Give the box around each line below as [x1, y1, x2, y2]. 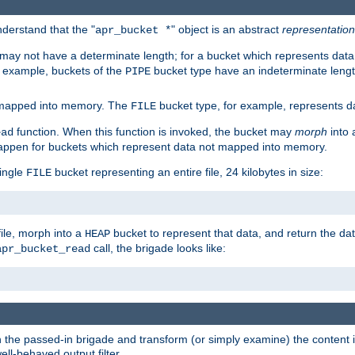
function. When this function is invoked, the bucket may [13, 124, 295, 138]
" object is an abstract [171, 22, 282, 36]
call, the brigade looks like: [90, 241, 226, 254]
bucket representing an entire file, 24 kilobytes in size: [52, 165, 323, 178]
